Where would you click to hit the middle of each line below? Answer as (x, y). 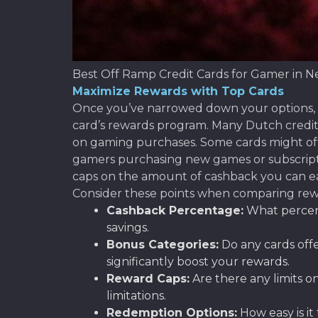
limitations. (136, 295)
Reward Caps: (148, 278)
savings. (128, 227)
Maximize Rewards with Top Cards (178, 91)
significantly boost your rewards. (198, 261)
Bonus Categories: (163, 244)
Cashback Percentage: (175, 210)
